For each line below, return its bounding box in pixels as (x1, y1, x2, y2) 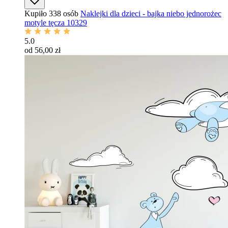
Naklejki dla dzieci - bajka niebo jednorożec (80, 9, 221, 18)
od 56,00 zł (24, 46, 61, 54)
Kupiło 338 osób (24, 9, 78, 18)
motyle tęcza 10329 (24, 18, 87, 27)
